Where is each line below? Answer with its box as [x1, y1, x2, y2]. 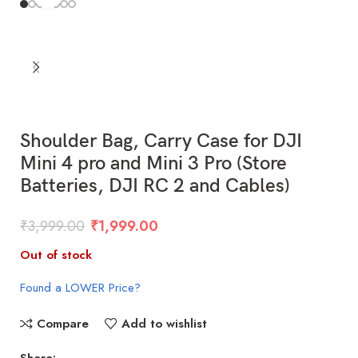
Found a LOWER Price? [20, 278, 141, 296]
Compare [36, 314, 89, 332]
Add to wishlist [121, 314, 207, 332]
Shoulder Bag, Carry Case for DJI [20, 129, 303, 153]
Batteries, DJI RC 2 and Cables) [20, 173, 291, 197]
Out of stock [20, 245, 93, 264]
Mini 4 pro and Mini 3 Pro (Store [20, 151, 288, 175]
